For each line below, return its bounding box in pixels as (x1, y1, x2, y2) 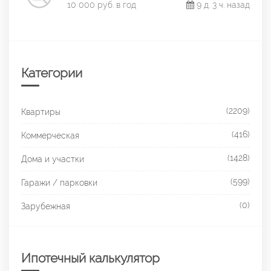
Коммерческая (21, 130, 79, 140)
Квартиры (21, 106, 60, 117)
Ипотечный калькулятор (21, 250, 160, 266)
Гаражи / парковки (21, 177, 97, 188)
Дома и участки (21, 154, 84, 164)
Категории (21, 65, 82, 80)
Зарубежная (21, 201, 70, 211)
